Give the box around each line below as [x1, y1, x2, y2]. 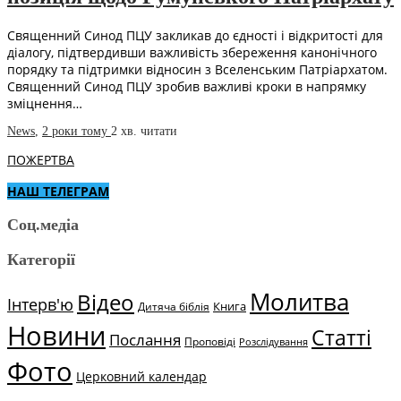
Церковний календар [76, 368, 207, 386]
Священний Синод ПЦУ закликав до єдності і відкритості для [7, 27, 383, 45]
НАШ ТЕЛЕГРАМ [7, 183, 109, 200]
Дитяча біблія [138, 300, 209, 314]
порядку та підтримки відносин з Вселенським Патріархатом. [7, 61, 388, 79]
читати [141, 124, 177, 139]
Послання [109, 329, 181, 351]
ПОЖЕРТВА [7, 151, 74, 169]
